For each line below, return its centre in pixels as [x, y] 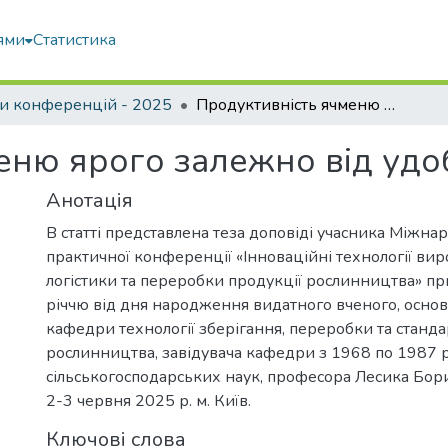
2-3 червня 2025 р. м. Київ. [148, 401]
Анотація [89, 200]
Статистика [75, 40]
